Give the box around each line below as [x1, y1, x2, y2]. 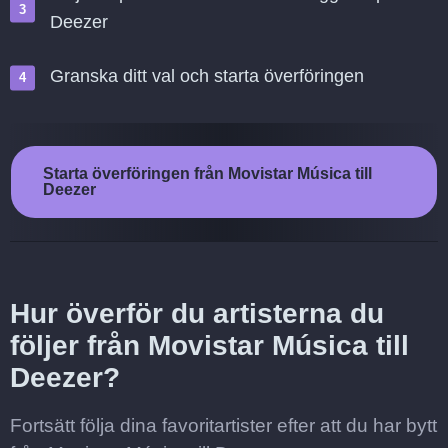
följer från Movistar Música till [10, 330, 409, 361]
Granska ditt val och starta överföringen [50, 66, 364, 86]
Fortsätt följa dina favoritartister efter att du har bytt [10, 415, 437, 436]
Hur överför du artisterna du [10, 298, 384, 329]
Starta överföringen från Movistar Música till [43, 165, 372, 182]
